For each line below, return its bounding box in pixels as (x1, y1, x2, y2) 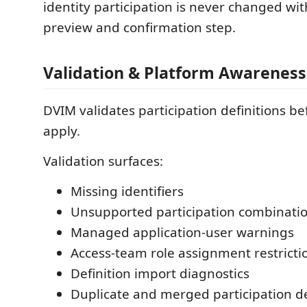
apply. (43, 121, 80, 140)
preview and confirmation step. (43, 19, 236, 36)
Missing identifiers (71, 182, 184, 200)
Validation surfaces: (43, 151, 163, 170)
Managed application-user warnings (71, 223, 294, 241)
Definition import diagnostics (71, 264, 249, 282)
